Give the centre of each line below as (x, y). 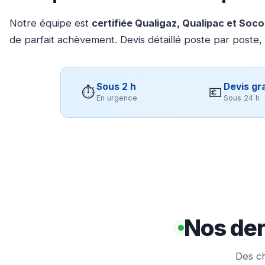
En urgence (117, 98)
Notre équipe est (51, 23)
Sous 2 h (116, 86)
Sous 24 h (241, 98)
